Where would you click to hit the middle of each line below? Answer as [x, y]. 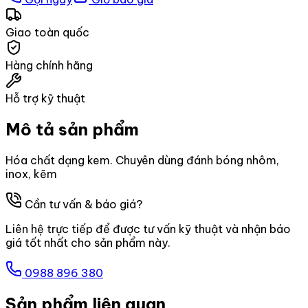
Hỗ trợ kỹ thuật [45, 98]
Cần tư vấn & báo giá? [82, 204]
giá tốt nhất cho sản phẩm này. [88, 242]
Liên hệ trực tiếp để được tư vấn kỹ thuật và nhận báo [148, 229]
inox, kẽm [31, 174]
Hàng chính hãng [49, 65]
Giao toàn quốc [47, 32]
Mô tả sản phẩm [72, 129]
